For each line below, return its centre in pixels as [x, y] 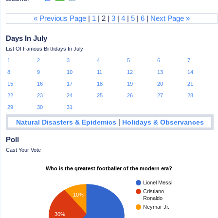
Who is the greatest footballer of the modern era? [109, 168]
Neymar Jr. [156, 207]
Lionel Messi [158, 182]
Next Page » [170, 18]
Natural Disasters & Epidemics [66, 122]
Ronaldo [153, 198]
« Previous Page [60, 18]
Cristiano [154, 191]
